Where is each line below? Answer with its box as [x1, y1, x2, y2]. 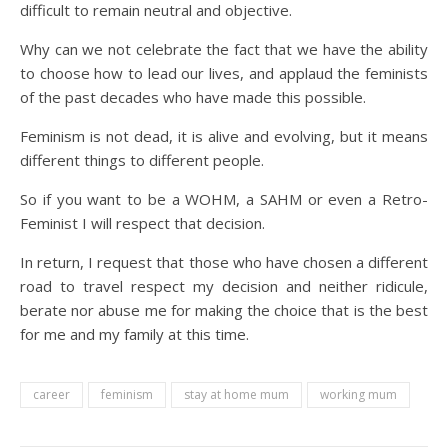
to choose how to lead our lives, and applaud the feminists [20, 63, 428, 83]
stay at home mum [184, 386, 289, 403]
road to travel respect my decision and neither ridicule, [20, 276, 428, 296]
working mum [320, 386, 397, 403]
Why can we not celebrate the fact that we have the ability [20, 39, 428, 59]
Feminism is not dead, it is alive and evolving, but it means [20, 126, 428, 146]
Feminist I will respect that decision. [20, 213, 265, 233]
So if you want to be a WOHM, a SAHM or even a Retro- [20, 189, 428, 209]
